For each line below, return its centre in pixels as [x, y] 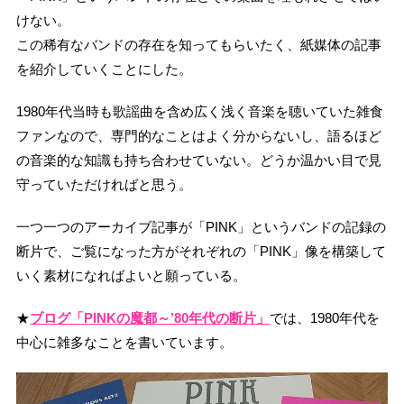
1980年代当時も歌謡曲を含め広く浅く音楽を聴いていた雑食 [200, 111]
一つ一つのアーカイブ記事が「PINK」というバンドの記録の [202, 226]
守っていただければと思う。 [105, 184]
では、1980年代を [325, 317]
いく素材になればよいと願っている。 [132, 275]
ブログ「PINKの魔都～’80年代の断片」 [150, 317]
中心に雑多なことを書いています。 [125, 342]
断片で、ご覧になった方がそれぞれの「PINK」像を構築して [202, 251]
